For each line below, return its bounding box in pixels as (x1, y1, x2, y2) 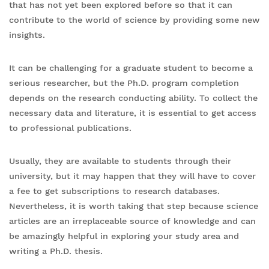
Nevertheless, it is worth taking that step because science (9, 201, 258, 211)
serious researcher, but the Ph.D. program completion (9, 78, 239, 88)
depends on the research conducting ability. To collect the (9, 93, 258, 103)
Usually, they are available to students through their (9, 156, 231, 166)
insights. (9, 30, 45, 40)
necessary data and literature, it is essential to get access (9, 108, 256, 118)
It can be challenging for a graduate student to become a (9, 63, 253, 73)
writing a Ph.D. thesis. (9, 246, 103, 256)
